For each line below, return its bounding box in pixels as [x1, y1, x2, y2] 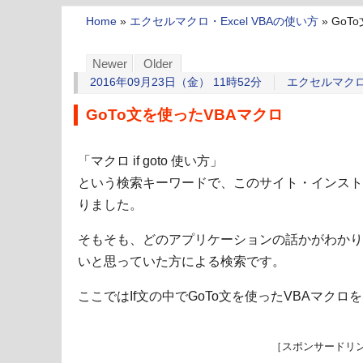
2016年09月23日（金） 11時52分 [90, 76, 262, 89]
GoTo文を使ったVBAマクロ [86, 106, 283, 124]
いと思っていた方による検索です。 [78, 254, 285, 269]
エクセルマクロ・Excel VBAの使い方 [130, 15, 318, 28]
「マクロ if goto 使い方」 [78, 154, 223, 169]
